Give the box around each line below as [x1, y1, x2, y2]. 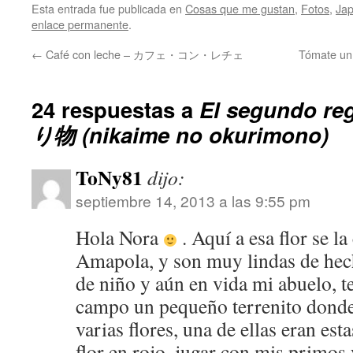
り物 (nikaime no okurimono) [32, 118, 329, 150]
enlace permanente [32, 15, 128, 32]
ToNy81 [76, 162, 143, 192]
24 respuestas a [32, 93, 199, 124]
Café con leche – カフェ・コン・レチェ [43, 45, 243, 62]
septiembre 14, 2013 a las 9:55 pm [76, 189, 310, 211]
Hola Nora [76, 223, 163, 251]
